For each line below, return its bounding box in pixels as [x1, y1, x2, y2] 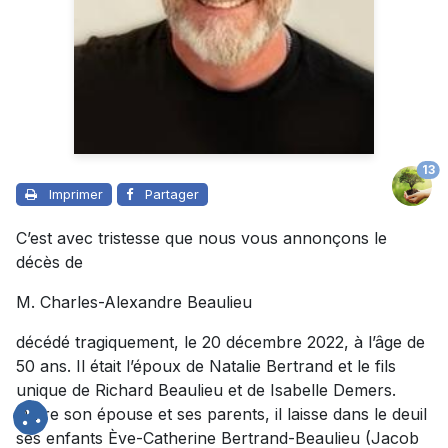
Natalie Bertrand [209, 356, 333, 376]
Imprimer [49, 186, 103, 202]
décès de [16, 252, 83, 272]
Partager [145, 186, 199, 202]
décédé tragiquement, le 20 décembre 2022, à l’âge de [16, 332, 425, 352]
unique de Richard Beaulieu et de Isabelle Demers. [16, 380, 396, 400]
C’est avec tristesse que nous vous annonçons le [16, 228, 387, 248]
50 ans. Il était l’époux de [16, 356, 209, 376]
